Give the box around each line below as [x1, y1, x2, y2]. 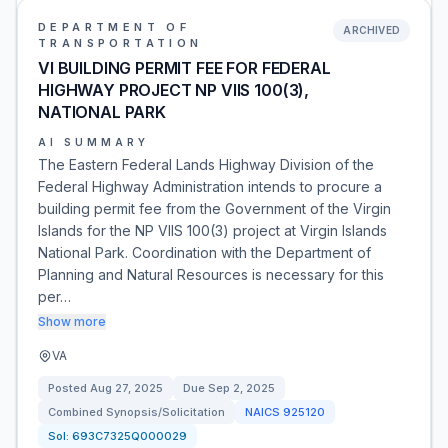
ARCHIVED [343, 24, 400, 36]
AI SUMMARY [38, 136, 149, 148]
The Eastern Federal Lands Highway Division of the [38, 156, 374, 173]
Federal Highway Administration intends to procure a [38, 178, 382, 195]
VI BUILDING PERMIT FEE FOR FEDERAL [38, 58, 331, 78]
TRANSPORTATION [38, 36, 203, 50]
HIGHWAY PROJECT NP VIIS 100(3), [38, 80, 310, 100]
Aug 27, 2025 [90, 381, 163, 395]
